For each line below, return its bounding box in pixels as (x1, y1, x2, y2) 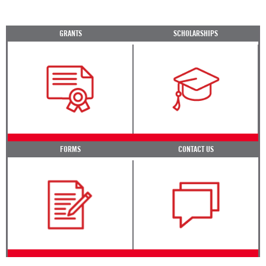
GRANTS (59, 28, 82, 39)
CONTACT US (178, 144, 214, 154)
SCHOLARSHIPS (173, 28, 218, 39)
